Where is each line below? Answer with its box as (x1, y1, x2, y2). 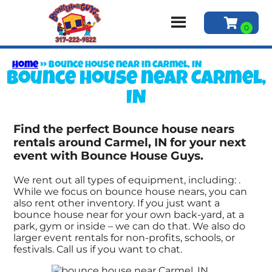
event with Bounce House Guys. (13, 149, 204, 163)
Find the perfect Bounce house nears (13, 122, 235, 137)
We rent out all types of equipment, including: (13, 174, 239, 186)
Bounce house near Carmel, (6, 69, 266, 90)
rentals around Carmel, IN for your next (13, 135, 246, 150)
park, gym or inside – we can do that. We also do (13, 220, 246, 232)
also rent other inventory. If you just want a (13, 197, 220, 209)
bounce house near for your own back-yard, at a (13, 208, 245, 220)
